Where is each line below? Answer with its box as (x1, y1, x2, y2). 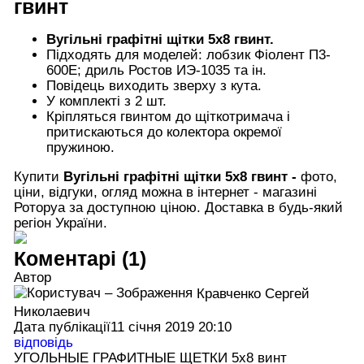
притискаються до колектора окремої (45, 123, 282, 140)
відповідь (13, 334, 73, 350)
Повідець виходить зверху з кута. (45, 77, 262, 93)
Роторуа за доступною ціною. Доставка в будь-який (13, 199, 343, 215)
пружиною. (45, 139, 115, 155)
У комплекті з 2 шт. (45, 93, 167, 109)
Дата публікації (13, 318, 110, 335)
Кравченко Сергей (197, 285, 310, 301)
